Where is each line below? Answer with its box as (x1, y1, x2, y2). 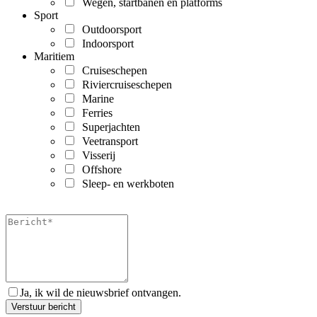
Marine (76, 93, 114, 105)
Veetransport (76, 135, 138, 148)
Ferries (76, 107, 113, 120)
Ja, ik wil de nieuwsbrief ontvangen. (20, 287, 181, 299)
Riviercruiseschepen (76, 79, 172, 91)
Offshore (76, 163, 122, 176)
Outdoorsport (76, 23, 142, 36)
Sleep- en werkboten (76, 178, 174, 190)
